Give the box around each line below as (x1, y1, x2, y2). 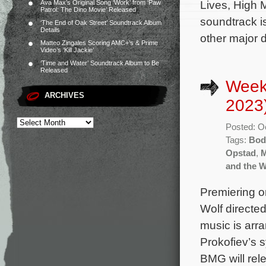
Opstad (226, 148, 256, 158)
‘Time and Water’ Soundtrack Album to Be (40, 59, 159, 66)
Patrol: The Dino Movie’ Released (40, 6, 136, 13)
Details (40, 26, 60, 33)
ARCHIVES (45, 91, 84, 100)
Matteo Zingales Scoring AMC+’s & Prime (40, 39, 158, 46)
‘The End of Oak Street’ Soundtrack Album (40, 19, 161, 26)
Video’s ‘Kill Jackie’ (40, 46, 94, 53)
